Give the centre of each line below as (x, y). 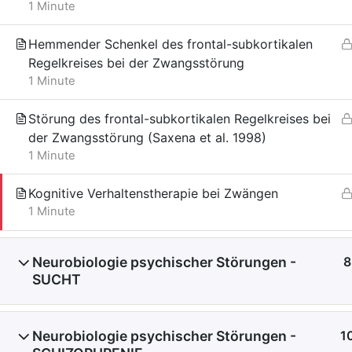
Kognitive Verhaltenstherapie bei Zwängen (153, 193)
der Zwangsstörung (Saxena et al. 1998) (147, 137)
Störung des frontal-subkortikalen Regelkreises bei (180, 119)
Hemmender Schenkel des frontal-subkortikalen (170, 44)
